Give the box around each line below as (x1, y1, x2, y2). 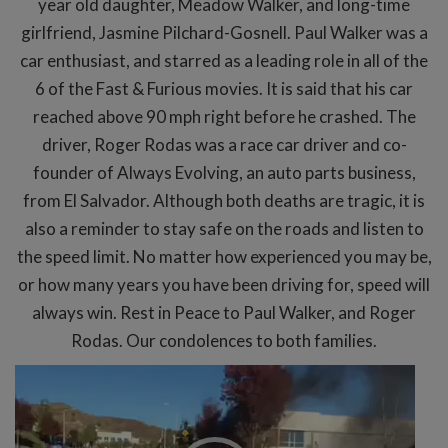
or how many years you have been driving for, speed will (18, 273, 430, 295)
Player (14, 388, 63, 410)
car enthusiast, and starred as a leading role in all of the (20, 49, 428, 71)
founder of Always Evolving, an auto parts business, (32, 161, 416, 183)
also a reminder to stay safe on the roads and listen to (24, 217, 424, 239)
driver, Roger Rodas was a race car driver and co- (41, 133, 407, 155)
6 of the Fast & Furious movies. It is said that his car (35, 77, 413, 99)
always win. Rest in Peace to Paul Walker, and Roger (32, 301, 416, 323)
